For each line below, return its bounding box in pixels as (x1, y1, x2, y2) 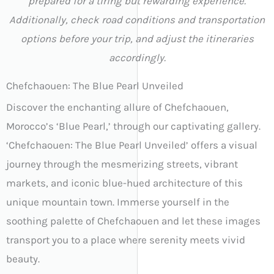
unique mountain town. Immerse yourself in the (6, 196, 229, 209)
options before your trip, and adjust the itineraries (20, 32, 254, 45)
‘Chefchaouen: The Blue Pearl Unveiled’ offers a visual (6, 139, 257, 152)
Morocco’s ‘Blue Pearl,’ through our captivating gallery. (6, 120, 261, 133)
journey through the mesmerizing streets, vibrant (6, 158, 238, 171)
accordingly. (108, 51, 166, 64)
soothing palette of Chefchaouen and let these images (6, 215, 261, 228)
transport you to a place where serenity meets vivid (6, 234, 245, 246)
